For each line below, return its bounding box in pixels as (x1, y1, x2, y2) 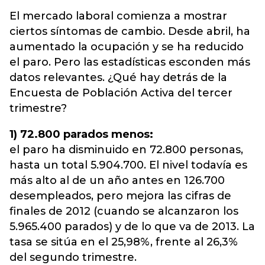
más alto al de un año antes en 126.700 (9, 174, 225, 187)
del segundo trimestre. (9, 251, 137, 264)
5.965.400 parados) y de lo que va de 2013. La (9, 220, 255, 233)
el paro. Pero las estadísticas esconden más (9, 56, 250, 69)
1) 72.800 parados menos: (9, 128, 156, 141)
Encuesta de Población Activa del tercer (9, 86, 232, 99)
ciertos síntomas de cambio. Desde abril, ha (9, 25, 250, 38)
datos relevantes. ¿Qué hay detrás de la (9, 71, 227, 84)
